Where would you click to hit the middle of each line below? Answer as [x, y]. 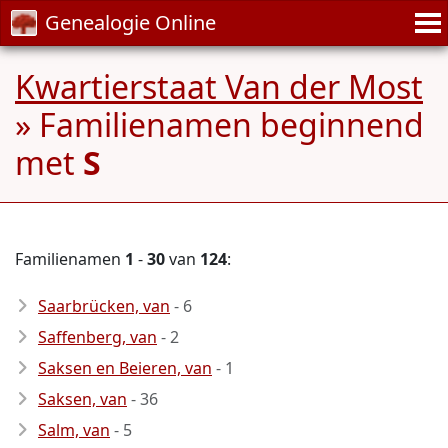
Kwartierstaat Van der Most [219, 86]
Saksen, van [82, 399]
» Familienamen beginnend [219, 124]
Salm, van [74, 430]
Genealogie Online [130, 22]
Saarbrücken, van [104, 306]
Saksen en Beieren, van [125, 368]
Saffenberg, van [97, 337]
